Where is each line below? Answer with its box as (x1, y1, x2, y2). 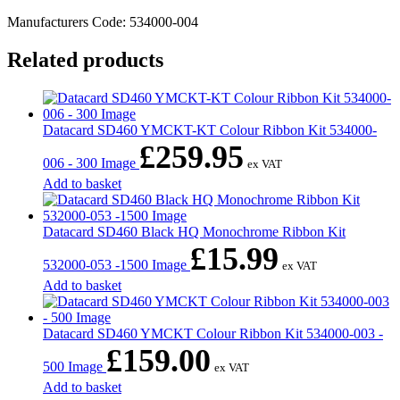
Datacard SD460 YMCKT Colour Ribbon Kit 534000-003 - (43, 325, 383, 341)
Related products (7, 47, 163, 71)
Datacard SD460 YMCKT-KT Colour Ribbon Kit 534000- (43, 121, 377, 137)
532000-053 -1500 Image (43, 256, 190, 272)
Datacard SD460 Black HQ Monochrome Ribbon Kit (43, 223, 346, 239)
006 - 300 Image (43, 154, 139, 171)
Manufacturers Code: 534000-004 (7, 13, 198, 29)
